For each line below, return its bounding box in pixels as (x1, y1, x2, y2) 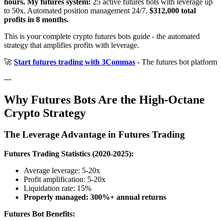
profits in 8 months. (4, 15, 69, 24)
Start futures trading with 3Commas (14, 57, 135, 66)
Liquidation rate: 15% (24, 184, 91, 193)
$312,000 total (149, 6, 196, 15)
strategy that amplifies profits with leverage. (4, 40, 139, 49)
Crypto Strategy (4, 106, 86, 119)
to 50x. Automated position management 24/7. (4, 6, 149, 15)
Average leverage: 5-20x (24, 166, 100, 175)
